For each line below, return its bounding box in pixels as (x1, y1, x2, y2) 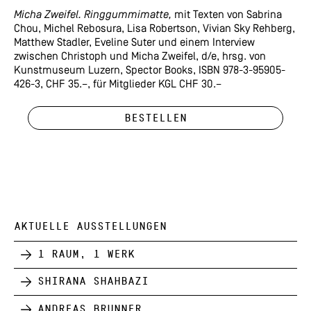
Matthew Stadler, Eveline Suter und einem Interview (14, 37, 255, 49)
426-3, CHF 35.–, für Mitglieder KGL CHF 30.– (14, 78, 221, 90)
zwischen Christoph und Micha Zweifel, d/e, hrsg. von (14, 51, 266, 62)
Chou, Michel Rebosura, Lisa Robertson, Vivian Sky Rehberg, (14, 23, 295, 35)
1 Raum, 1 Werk (37, 247, 135, 260)
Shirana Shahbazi (37, 275, 149, 288)
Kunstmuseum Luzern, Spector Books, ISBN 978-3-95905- (14, 65, 285, 76)
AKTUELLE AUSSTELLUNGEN (14, 219, 167, 233)
